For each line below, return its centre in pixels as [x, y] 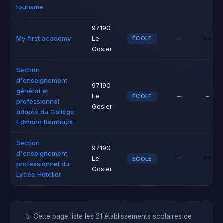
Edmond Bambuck [45, 122]
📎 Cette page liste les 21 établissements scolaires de [108, 216]
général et [32, 91]
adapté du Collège [45, 111]
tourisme [30, 7]
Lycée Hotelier [39, 174]
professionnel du [43, 164]
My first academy [44, 38]
